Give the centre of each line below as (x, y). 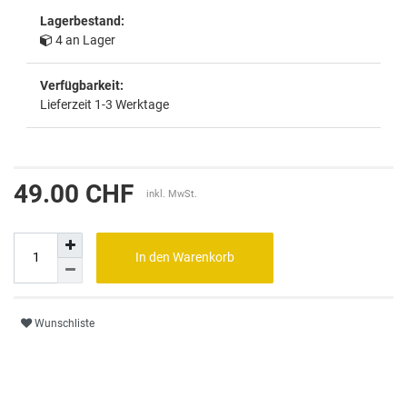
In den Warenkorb (185, 258)
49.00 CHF (74, 194)
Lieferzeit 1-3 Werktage (104, 104)
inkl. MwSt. (172, 194)
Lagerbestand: (82, 20)
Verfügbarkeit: (82, 85)
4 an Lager (85, 40)
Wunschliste (65, 324)
